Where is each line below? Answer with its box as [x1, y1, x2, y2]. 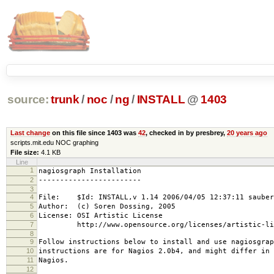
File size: [10, 148, 39, 156]
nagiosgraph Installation [39, 166, 141, 175]
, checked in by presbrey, [145, 128, 227, 136]
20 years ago [226, 128, 267, 136]
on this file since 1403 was [50, 128, 138, 136]
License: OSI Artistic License [39, 211, 163, 220]
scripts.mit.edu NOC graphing [10, 138, 98, 146]
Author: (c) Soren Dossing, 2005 [39, 202, 176, 210]
